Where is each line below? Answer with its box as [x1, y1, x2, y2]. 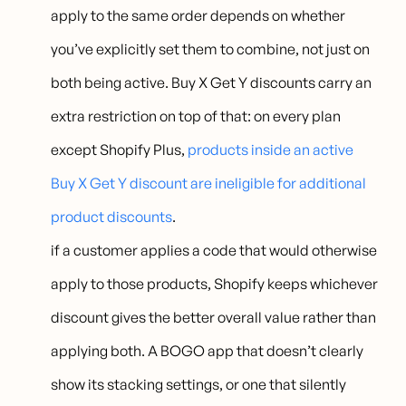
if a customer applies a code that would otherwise [51, 241, 378, 260]
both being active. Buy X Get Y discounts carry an [51, 73, 372, 92]
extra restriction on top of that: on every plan [51, 107, 342, 126]
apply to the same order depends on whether [51, 6, 346, 25]
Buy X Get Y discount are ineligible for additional [51, 174, 367, 193]
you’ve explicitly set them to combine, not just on [51, 40, 371, 59]
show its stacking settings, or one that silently [51, 375, 347, 394]
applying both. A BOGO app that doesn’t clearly [51, 342, 364, 361]
